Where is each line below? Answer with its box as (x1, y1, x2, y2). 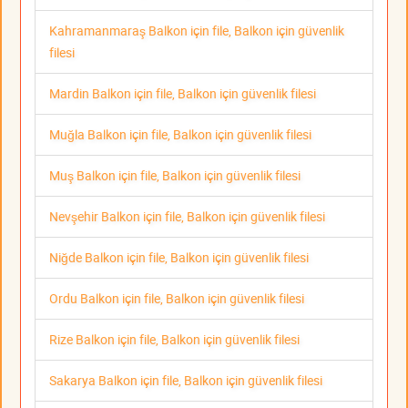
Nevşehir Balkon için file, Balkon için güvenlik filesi (49, 208, 325, 226)
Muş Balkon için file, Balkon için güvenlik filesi (49, 167, 301, 185)
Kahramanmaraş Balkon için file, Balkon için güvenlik (49, 22, 344, 40)
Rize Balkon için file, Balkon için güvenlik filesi (49, 331, 300, 349)
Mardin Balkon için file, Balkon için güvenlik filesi (49, 85, 316, 103)
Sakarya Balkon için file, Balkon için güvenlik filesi (49, 372, 322, 390)
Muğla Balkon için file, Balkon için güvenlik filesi (49, 126, 311, 144)
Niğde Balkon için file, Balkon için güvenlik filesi (49, 249, 309, 267)
